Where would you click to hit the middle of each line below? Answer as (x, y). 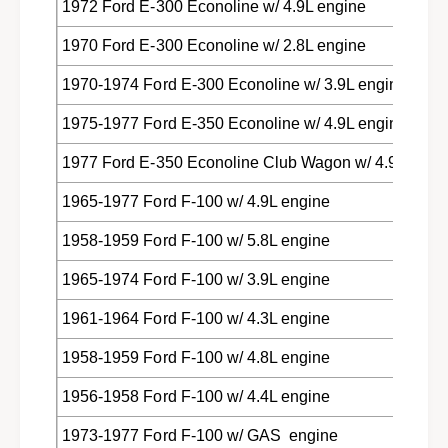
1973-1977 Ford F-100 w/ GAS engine (200, 435)
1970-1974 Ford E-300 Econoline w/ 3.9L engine (235, 84)
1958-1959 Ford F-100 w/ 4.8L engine (196, 357)
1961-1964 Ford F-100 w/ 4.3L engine (196, 318)
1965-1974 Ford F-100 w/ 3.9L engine (196, 279)
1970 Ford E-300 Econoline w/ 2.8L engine (214, 45)
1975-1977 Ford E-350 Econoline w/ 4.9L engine (235, 123)
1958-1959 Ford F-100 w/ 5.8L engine (196, 240)
